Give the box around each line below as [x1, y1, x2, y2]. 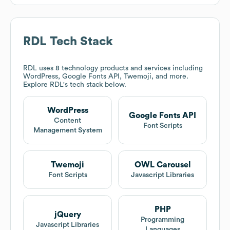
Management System [33, 127, 102, 135]
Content [54, 117, 81, 125]
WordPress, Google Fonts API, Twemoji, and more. [23, 73, 188, 81]
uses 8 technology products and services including [37, 65, 203, 72]
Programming [141, 216, 184, 224]
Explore [23, 81, 50, 89]
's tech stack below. [63, 81, 126, 89]
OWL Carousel [134, 161, 191, 169]
